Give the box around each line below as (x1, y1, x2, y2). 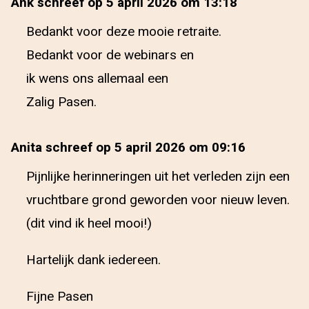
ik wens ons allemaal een (26, 69, 168, 88)
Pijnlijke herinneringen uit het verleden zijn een (26, 167, 290, 186)
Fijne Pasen (26, 287, 93, 306)
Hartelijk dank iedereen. (26, 250, 161, 270)
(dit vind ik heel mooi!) (26, 214, 152, 233)
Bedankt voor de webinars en (26, 46, 194, 65)
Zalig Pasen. (26, 92, 97, 112)
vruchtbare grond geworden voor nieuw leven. (26, 190, 290, 210)
